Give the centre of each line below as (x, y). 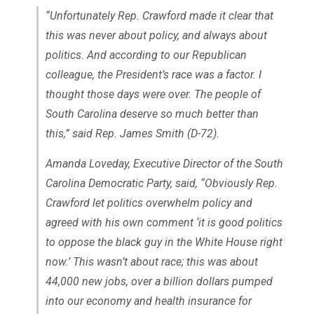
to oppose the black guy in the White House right (164, 242)
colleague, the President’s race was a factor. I (153, 74)
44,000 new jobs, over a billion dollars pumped (159, 281)
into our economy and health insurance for (148, 301)
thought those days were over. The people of (153, 94)
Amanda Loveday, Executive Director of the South (164, 163)
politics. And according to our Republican (146, 55)
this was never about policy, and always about (156, 35)
